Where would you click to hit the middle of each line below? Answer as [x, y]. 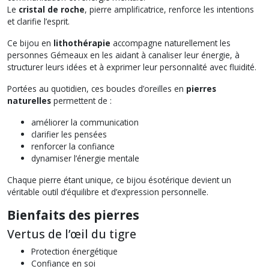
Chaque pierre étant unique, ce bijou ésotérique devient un [119, 180]
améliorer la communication [85, 122]
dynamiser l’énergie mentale [85, 158]
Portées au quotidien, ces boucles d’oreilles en [97, 88]
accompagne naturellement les [171, 43]
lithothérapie [82, 43]
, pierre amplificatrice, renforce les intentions [169, 9]
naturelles [29, 100]
